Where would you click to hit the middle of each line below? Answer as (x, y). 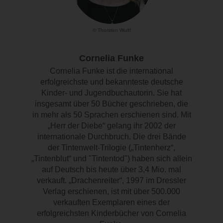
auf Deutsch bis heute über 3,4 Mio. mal (111, 170)
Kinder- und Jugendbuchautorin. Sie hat (111, 93)
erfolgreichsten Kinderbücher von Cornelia (111, 214)
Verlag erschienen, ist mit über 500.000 (111, 192)
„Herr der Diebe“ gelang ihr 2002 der (111, 126)
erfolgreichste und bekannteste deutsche (111, 82)
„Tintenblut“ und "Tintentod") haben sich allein (111, 159)
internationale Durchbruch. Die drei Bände (111, 137)
